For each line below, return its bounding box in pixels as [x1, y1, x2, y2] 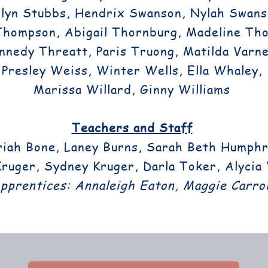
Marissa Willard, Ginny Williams [33, 81, 230, 98]
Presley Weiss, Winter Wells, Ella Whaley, [1, 62, 263, 78]
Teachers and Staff [71, 120, 193, 136]
